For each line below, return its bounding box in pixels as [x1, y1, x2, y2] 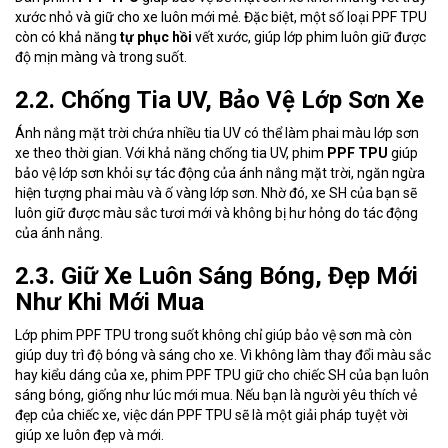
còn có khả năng [15, 29, 120, 46]
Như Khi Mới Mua [15, 288, 204, 317]
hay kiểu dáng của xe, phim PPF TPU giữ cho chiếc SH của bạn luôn [15, 367, 429, 384]
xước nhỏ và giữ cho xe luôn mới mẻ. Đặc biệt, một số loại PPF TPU [15, 9, 427, 26]
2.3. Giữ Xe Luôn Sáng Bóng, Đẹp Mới [15, 262, 418, 291]
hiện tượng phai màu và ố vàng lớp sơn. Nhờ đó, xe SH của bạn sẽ [15, 185, 417, 202]
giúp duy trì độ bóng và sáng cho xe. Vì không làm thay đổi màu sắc [15, 347, 431, 364]
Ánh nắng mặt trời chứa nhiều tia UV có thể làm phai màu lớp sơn [15, 125, 419, 142]
